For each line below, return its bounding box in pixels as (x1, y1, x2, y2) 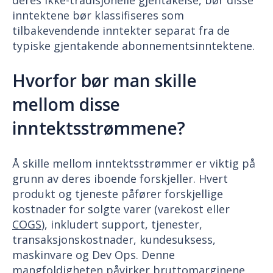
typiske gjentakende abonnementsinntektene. (12, 38, 255, 54)
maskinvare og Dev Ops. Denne (12, 247, 175, 262)
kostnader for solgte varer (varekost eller (12, 201, 230, 216)
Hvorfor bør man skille (12, 69, 197, 93)
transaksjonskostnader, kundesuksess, (12, 232, 216, 247)
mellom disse (12, 93, 120, 116)
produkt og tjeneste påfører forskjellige (12, 186, 223, 201)
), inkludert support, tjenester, (41, 216, 202, 232)
